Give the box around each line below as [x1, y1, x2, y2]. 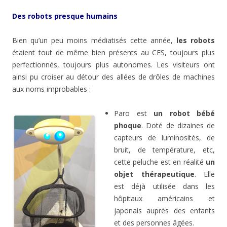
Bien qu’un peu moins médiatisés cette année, [12, 35, 176, 46]
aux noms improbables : [12, 84, 91, 94]
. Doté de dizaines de [141, 121, 215, 131]
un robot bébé [154, 108, 215, 119]
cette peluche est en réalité [114, 157, 206, 167]
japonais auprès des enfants [114, 206, 215, 216]
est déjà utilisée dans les [114, 181, 215, 192]
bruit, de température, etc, [114, 145, 215, 155]
